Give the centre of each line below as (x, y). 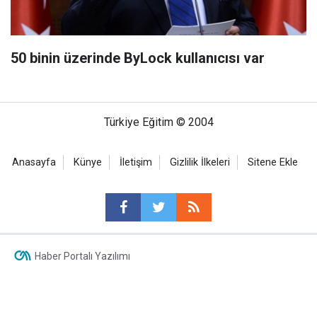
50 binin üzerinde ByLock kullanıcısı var (138, 58)
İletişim (136, 162)
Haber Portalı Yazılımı (82, 256)
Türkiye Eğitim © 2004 (158, 122)
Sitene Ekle (273, 162)
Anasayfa (34, 162)
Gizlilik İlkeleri (200, 162)
